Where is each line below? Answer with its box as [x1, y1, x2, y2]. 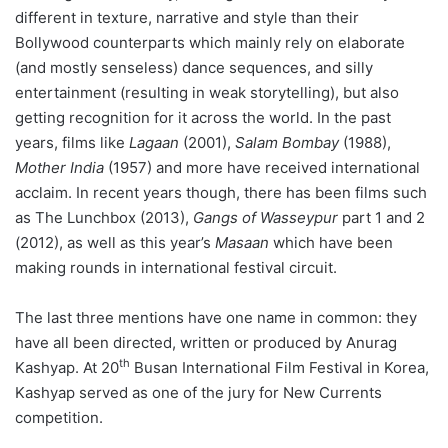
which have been [269, 232, 393, 252]
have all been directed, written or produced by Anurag [15, 332, 397, 352]
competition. [15, 407, 103, 427]
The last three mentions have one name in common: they [15, 307, 417, 327]
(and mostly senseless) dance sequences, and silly [15, 57, 373, 77]
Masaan [215, 232, 269, 252]
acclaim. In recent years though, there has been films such [15, 182, 427, 202]
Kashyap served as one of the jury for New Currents [15, 382, 382, 402]
